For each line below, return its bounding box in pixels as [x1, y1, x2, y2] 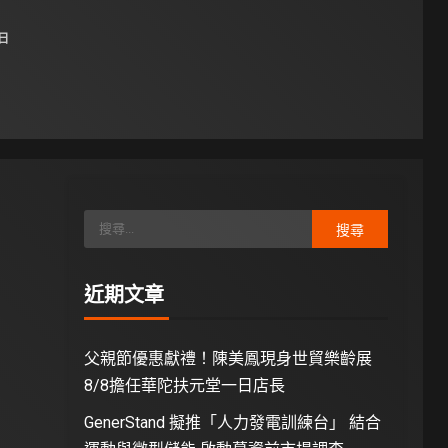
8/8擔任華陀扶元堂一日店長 [83, 375, 285, 395]
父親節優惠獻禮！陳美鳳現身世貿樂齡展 [83, 348, 372, 368]
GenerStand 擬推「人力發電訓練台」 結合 [83, 412, 381, 432]
